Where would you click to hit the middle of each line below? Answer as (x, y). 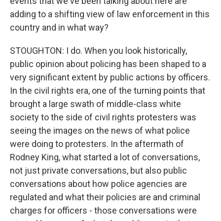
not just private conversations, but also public (98, 170)
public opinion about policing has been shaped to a (108, 64)
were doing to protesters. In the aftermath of (97, 144)
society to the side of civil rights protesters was (103, 117)
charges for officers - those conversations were (103, 210)
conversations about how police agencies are (98, 184)
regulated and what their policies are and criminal (105, 197)
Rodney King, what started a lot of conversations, (105, 157)
